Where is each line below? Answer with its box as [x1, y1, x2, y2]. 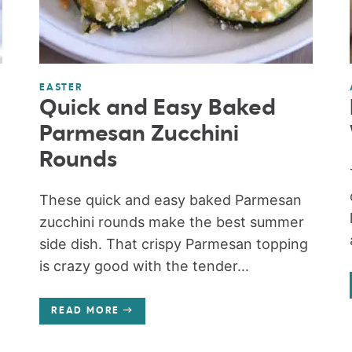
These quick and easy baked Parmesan [39, 191, 302, 208]
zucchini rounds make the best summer [39, 213, 305, 230]
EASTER [39, 82, 83, 93]
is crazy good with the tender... [39, 257, 250, 274]
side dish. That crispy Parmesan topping [39, 235, 309, 252]
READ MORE [51, 306, 120, 316]
